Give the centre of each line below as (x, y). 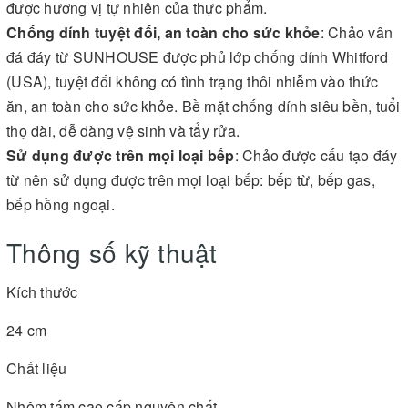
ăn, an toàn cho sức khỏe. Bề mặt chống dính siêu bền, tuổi (204, 106)
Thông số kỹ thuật (112, 252)
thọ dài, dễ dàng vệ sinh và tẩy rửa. (123, 130)
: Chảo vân (356, 32)
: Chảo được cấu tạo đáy (316, 155)
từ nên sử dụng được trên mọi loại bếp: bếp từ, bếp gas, (191, 179)
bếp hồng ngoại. (61, 204)
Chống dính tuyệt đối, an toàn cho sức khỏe (163, 32)
